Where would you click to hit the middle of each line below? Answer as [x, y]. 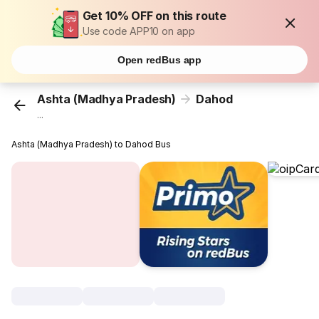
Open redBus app [159, 60]
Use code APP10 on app [138, 31]
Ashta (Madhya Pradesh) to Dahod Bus [91, 145]
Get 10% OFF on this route [155, 16]
